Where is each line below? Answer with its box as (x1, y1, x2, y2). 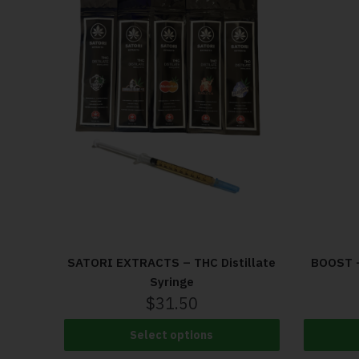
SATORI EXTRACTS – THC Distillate (67, 255, 276, 271)
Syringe (149, 274, 194, 290)
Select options (130, 328, 214, 343)
